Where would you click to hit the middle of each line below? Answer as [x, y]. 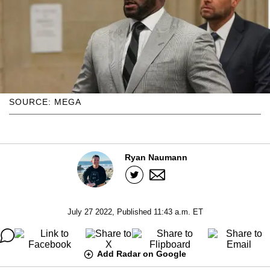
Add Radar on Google [142, 253]
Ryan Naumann [156, 157]
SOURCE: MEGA [45, 102]
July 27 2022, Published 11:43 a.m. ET [135, 212]
